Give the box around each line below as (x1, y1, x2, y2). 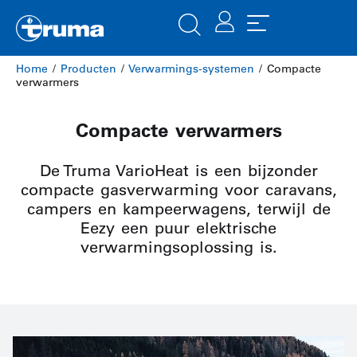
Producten (61, 61, 116, 76)
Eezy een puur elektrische (80, 218, 277, 237)
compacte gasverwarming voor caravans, (20, 180, 337, 199)
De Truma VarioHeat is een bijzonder (39, 161, 318, 180)
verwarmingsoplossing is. (80, 237, 277, 257)
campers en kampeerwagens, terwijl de (26, 199, 331, 218)
